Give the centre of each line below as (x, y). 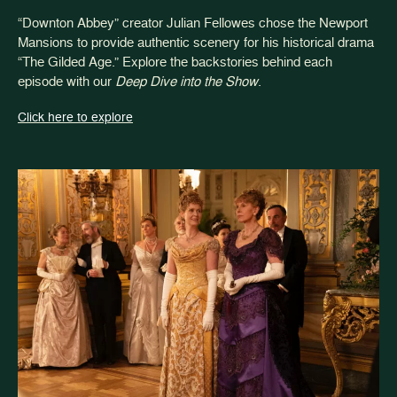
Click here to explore (75, 117)
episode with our (66, 82)
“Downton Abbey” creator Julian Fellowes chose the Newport (193, 23)
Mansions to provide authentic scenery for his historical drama (196, 43)
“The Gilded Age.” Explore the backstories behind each (175, 62)
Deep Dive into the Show (187, 82)
